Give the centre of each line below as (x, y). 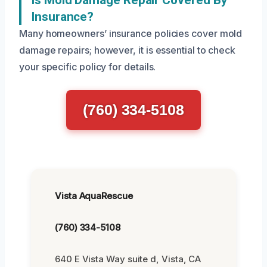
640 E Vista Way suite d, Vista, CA (128, 259)
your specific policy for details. (88, 67)
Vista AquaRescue (94, 196)
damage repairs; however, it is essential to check (128, 50)
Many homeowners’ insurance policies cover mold (131, 33)
